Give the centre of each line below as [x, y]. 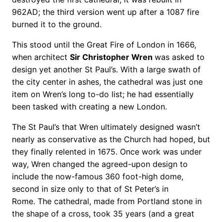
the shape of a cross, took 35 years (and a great [103, 213]
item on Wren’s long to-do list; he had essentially [103, 94]
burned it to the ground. [57, 24]
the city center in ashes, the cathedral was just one [107, 82]
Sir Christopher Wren [112, 57]
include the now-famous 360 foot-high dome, [98, 176]
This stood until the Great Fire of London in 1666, [104, 44]
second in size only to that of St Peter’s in [90, 189]
